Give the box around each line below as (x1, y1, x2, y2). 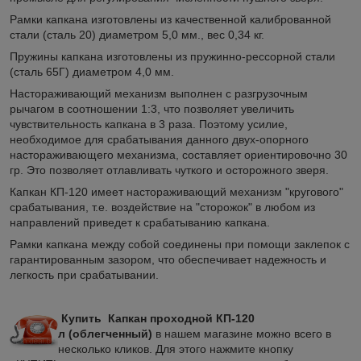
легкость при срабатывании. (10, 268, 159, 281)
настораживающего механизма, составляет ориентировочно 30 (10, 147, 347, 161)
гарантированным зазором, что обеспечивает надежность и (10, 252, 326, 266)
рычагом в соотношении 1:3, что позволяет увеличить (10, 102, 294, 115)
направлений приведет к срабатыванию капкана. (10, 215, 270, 229)
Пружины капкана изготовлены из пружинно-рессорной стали (10, 49, 335, 63)
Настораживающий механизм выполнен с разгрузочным (10, 86, 308, 100)
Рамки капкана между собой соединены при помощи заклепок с (10, 237, 350, 251)
